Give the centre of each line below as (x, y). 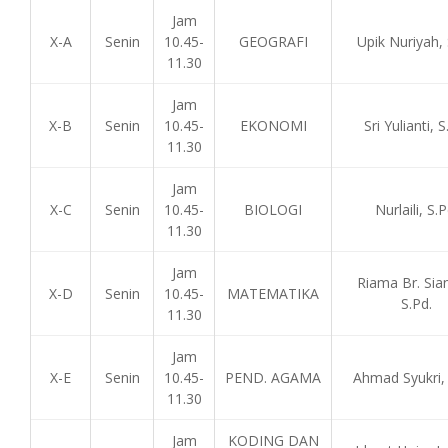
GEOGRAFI (273, 41)
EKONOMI (273, 125)
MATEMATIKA (273, 293)
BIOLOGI (273, 209)
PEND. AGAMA (273, 377)
